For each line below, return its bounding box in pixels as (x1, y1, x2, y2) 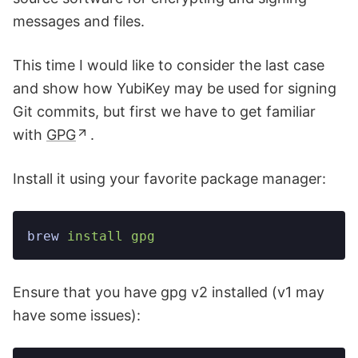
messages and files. (13, 12, 145, 30)
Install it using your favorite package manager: (13, 169, 326, 187)
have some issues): (13, 306, 141, 324)
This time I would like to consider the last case (13, 56, 324, 74)
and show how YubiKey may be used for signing (13, 79, 336, 97)
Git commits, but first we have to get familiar (13, 102, 316, 120)
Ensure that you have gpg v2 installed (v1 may (13, 283, 324, 300)
